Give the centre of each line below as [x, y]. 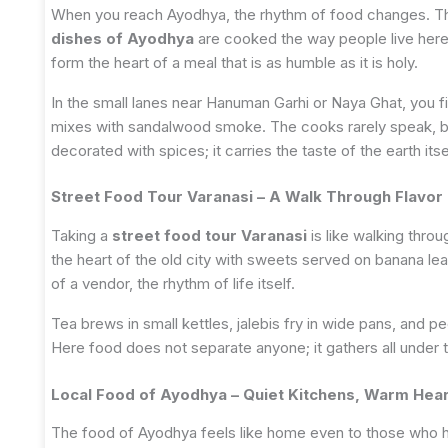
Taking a [81, 235]
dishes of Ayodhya [122, 38]
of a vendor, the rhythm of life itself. [173, 283]
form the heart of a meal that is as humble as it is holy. [234, 62]
